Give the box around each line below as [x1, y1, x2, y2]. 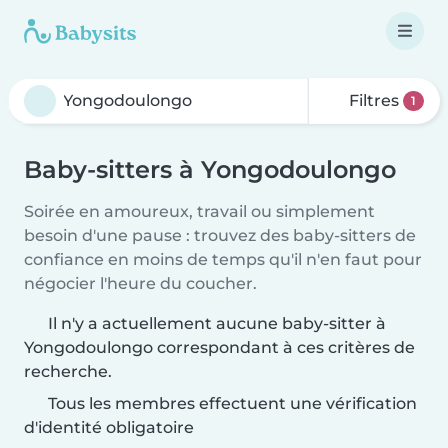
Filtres [345, 91, 404, 110]
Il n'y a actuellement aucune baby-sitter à [48, 314, 386, 333]
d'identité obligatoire [24, 418, 194, 437]
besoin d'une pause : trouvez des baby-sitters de [24, 226, 416, 245]
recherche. [24, 362, 112, 381]
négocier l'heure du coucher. [24, 274, 257, 293]
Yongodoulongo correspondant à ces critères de [24, 338, 415, 357]
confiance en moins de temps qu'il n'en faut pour [24, 250, 422, 269]
